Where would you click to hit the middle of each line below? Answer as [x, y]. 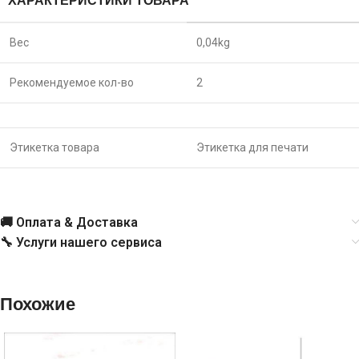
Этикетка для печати [252, 147]
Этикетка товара [54, 147]
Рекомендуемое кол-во [72, 82]
